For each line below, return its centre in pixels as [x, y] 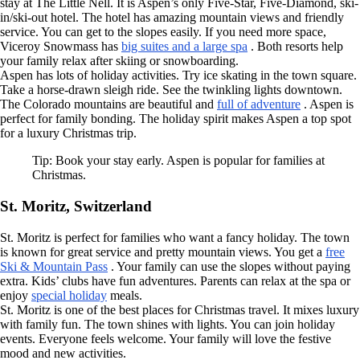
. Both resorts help [295, 47]
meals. [125, 295]
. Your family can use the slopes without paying [229, 266]
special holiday [69, 295]
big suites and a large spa [184, 47]
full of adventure [259, 104]
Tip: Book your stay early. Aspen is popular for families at [178, 161]
